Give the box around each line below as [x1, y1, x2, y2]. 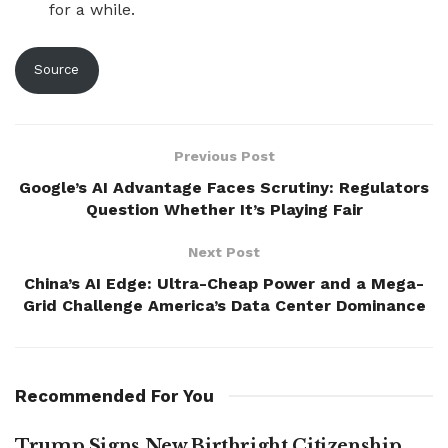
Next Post [188, 243, 260, 260]
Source [34, 62, 80, 78]
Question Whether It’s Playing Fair [85, 199, 363, 219]
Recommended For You [15, 385, 214, 406]
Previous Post [173, 147, 275, 164]
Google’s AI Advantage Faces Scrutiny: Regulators [19, 177, 429, 197]
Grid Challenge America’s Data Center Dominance [22, 295, 426, 315]
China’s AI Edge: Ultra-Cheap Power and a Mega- [24, 273, 424, 293]
